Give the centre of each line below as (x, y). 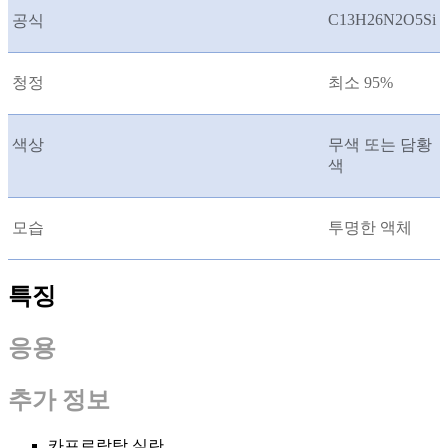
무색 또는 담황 (380, 145)
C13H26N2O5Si (382, 20)
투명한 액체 (370, 228)
